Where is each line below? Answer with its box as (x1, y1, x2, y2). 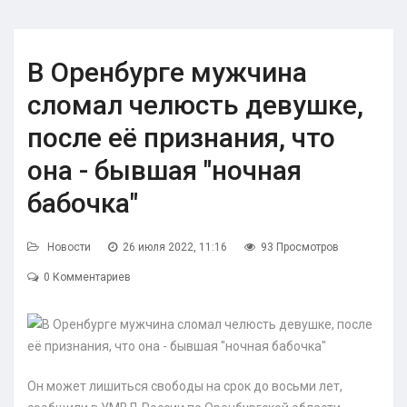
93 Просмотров (261, 241, 339, 254)
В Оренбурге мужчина (27, 56, 307, 89)
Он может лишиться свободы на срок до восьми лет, (27, 379, 342, 394)
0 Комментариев (44, 271, 131, 284)
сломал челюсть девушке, (27, 89, 363, 122)
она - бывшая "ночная (27, 154, 302, 187)
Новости (47, 241, 91, 254)
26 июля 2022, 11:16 (123, 241, 227, 254)
